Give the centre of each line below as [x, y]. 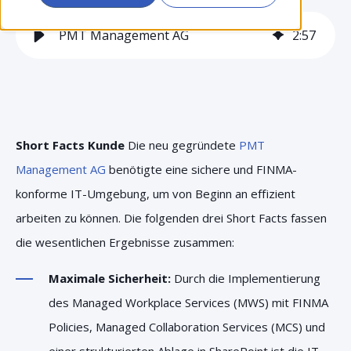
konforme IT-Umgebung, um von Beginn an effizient [156, 194]
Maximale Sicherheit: [110, 278]
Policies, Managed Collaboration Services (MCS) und [187, 327]
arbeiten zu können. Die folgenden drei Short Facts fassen [171, 218]
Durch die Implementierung [246, 278]
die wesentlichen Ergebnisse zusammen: [125, 242]
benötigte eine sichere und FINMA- [201, 169]
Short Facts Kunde [70, 145]
